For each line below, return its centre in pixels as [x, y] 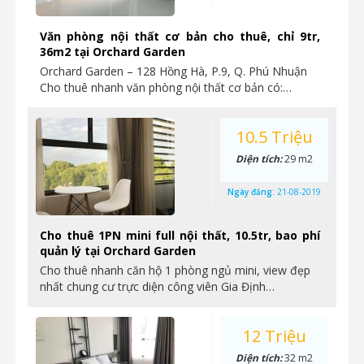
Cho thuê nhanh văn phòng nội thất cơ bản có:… [166, 87]
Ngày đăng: [252, 192]
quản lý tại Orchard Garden [118, 251]
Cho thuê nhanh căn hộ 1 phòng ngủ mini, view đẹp [175, 270]
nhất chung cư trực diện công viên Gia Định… [157, 286]
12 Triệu [274, 336]
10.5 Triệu [274, 137]
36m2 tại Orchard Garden [113, 52]
